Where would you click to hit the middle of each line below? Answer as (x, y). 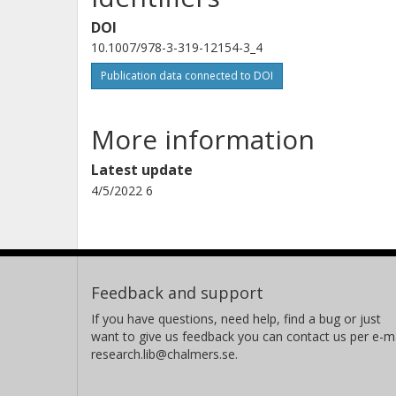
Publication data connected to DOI (187, 75)
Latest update (142, 169)
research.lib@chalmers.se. (164, 354)
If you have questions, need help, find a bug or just (236, 318)
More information (203, 139)
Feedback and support (177, 292)
